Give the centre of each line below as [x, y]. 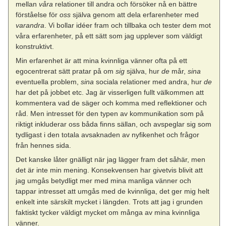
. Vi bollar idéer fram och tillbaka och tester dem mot [128, 25]
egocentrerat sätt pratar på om [66, 71]
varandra [30, 25]
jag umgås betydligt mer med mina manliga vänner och [104, 180]
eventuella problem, [48, 81]
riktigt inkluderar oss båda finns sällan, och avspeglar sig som [114, 124]
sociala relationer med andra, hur [149, 81]
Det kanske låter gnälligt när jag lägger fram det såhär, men [111, 159]
